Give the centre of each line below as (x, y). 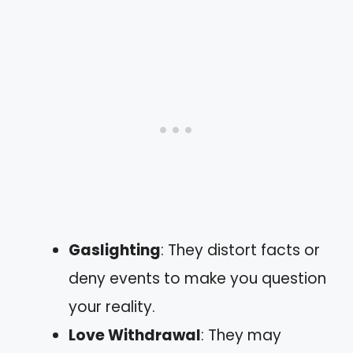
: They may (241, 336)
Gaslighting (115, 251)
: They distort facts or (240, 251)
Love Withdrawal (135, 336)
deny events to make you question (197, 279)
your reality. (112, 307)
